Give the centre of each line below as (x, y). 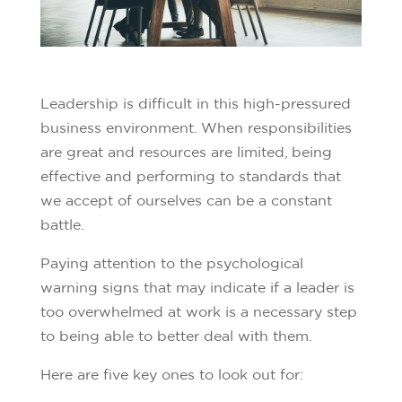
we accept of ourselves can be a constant (186, 200)
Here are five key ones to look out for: (171, 374)
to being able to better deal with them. (176, 335)
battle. (62, 224)
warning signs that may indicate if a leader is (197, 287)
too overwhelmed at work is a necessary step (198, 311)
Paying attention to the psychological (171, 262)
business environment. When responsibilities (196, 127)
